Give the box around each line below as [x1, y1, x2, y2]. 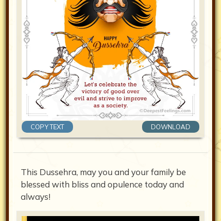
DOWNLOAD [151, 123, 190, 131]
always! [21, 191, 50, 202]
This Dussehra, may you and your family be [21, 167, 186, 178]
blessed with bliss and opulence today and [21, 179, 184, 190]
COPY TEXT [31, 123, 64, 131]
